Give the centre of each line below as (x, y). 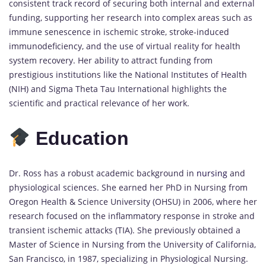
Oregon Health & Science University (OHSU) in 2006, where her (133, 202)
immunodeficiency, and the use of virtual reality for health (125, 46)
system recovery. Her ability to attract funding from (111, 61)
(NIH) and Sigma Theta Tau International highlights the (118, 89)
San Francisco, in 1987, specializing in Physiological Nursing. (129, 259)
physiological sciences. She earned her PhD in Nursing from (128, 188)
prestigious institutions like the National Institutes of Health (128, 75)
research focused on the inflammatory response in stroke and (132, 216)
